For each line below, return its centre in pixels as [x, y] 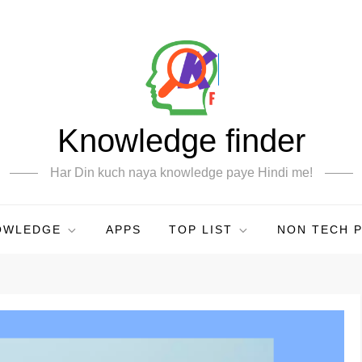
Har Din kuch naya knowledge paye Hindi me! [181, 172]
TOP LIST [200, 229]
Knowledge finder [181, 140]
